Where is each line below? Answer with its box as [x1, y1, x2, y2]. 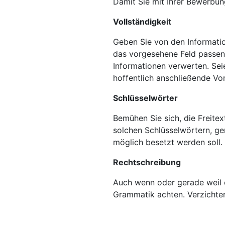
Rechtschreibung [113, 157, 181, 168]
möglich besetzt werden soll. [113, 137, 222, 148]
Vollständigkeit [113, 17, 171, 27]
